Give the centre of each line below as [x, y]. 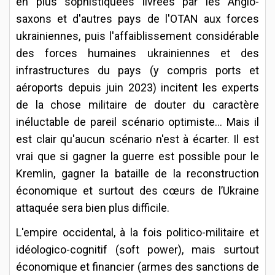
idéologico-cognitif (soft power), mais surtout [137, 249]
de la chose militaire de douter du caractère [137, 104]
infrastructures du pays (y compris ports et [137, 70]
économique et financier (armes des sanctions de [137, 266]
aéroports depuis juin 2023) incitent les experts [137, 87]
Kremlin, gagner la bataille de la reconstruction [137, 173]
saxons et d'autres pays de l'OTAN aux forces [137, 18]
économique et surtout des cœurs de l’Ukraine [137, 190]
